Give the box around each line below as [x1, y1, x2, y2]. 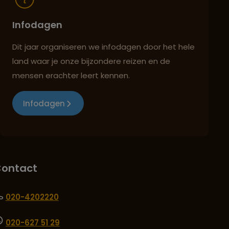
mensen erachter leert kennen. [12, 70, 130, 81]
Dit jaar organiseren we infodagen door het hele [12, 41, 195, 53]
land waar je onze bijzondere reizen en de [12, 56, 170, 67]
